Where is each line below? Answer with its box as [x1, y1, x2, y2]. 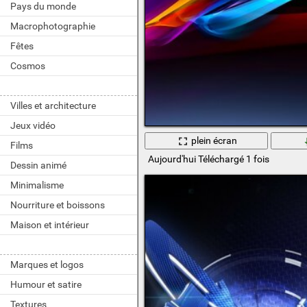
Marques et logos [10, 259, 84, 270]
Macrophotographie [10, 21, 95, 32]
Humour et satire [10, 279, 82, 290]
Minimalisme [10, 180, 64, 191]
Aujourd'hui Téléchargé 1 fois [147, 153, 269, 164]
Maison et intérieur [10, 219, 89, 230]
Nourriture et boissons [10, 199, 105, 210]
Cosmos [10, 60, 45, 71]
